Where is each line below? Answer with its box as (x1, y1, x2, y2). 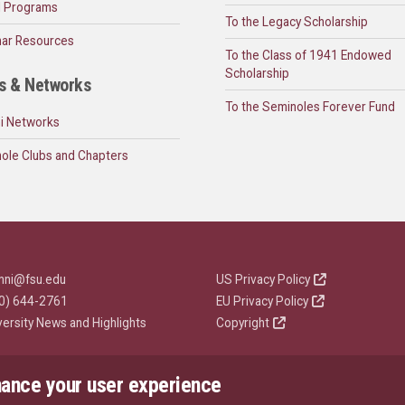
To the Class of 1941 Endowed (225, 48, 391, 63)
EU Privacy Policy (216, 294, 308, 309)
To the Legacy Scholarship (225, 14, 368, 30)
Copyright (216, 316, 269, 331)
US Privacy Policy (216, 272, 310, 287)
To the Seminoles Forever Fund (225, 99, 395, 115)
